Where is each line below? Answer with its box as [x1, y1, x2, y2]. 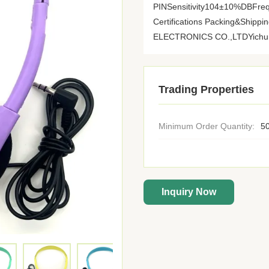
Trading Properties [159, 83, 254, 95]
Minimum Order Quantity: [159, 121, 255, 131]
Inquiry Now [162, 187, 216, 197]
